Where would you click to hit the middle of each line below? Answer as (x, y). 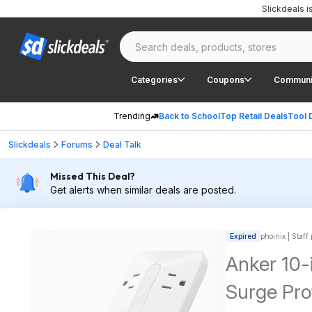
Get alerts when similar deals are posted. (143, 190)
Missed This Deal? (93, 176)
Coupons (226, 79)
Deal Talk (122, 145)
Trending (132, 116)
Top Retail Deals (254, 116)
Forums (77, 145)
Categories (154, 79)
